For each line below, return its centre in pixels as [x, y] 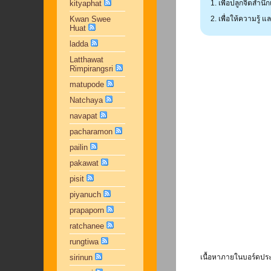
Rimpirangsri [91, 69]
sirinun [81, 257]
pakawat [84, 163]
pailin [78, 147]
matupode [87, 84]
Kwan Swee [90, 19]
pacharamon [91, 132]
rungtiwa [84, 242]
